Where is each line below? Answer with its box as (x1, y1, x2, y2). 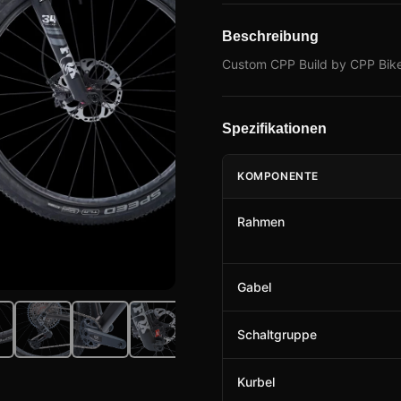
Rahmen (237, 214, 285, 229)
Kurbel (237, 374, 275, 389)
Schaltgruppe (237, 327, 317, 342)
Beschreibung (222, 29, 319, 44)
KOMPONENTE (237, 169, 319, 183)
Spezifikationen (222, 121, 327, 136)
